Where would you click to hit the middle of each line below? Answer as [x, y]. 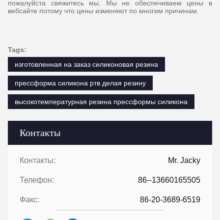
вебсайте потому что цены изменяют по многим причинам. [103, 11]
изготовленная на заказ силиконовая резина [86, 65]
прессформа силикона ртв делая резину [80, 83]
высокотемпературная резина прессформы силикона [101, 102]
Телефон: [37, 180]
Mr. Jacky [184, 161]
